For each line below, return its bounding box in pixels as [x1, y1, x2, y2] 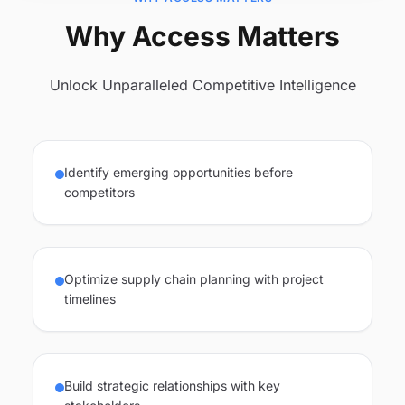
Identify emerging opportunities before [64, 165, 293, 180]
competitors [64, 184, 135, 200]
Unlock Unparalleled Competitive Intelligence [49, 76, 356, 94]
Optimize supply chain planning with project [64, 271, 324, 287]
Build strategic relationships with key [64, 378, 280, 393]
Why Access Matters [65, 20, 340, 52]
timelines [64, 291, 116, 306]
